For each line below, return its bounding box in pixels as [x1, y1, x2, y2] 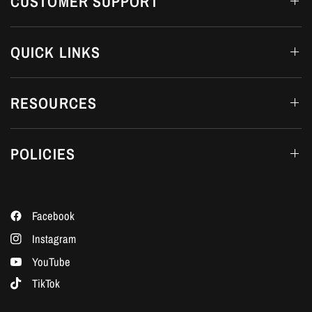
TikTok [32, 276, 60, 292]
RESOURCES [10, 92, 97, 114]
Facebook [32, 208, 75, 224]
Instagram [32, 231, 76, 247]
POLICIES [10, 143, 75, 164]
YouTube [32, 254, 70, 270]
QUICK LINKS [10, 41, 101, 63]
